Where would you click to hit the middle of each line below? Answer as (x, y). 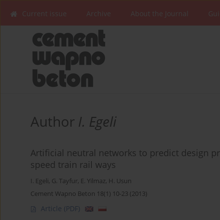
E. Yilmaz (93, 181)
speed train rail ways (73, 165)
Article (52, 209)
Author (54, 122)
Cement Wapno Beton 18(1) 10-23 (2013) (89, 194)
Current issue (44, 14)
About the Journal (160, 14)
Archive (99, 14)
